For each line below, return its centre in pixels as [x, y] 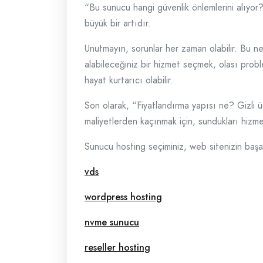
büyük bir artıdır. [118, 23]
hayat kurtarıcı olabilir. [129, 80]
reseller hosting [117, 247]
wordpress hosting [123, 197]
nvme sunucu [112, 222]
